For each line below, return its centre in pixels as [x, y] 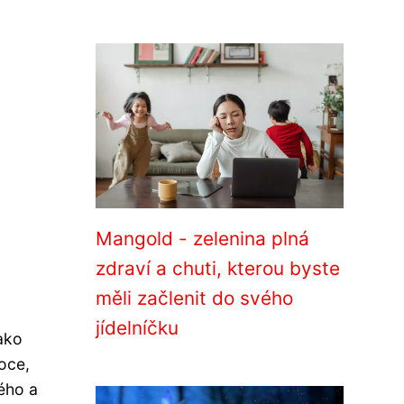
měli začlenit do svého [194, 298]
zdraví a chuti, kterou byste [218, 268]
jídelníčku [137, 328]
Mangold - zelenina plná [202, 239]
